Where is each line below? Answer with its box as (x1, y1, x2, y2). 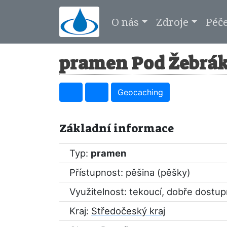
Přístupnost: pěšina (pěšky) (69, 167, 191, 178)
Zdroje (156, 14, 188, 29)
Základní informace (59, 121, 174, 136)
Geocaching (118, 87, 163, 97)
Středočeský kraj (91, 205, 165, 216)
